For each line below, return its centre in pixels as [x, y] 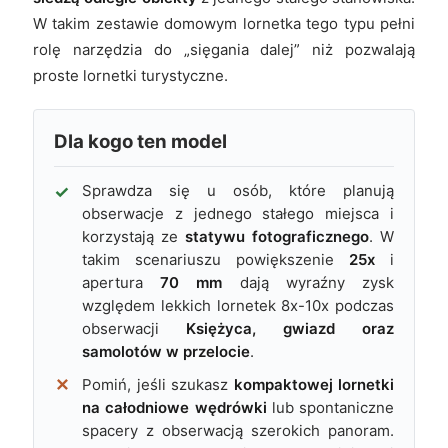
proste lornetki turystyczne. [130, 75]
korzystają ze [133, 236]
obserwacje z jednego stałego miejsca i [238, 213]
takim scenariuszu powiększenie [215, 259]
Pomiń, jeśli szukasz [158, 384]
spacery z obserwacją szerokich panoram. [238, 430]
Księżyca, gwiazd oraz [290, 328]
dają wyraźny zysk [308, 282]
